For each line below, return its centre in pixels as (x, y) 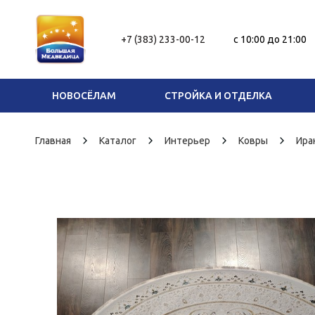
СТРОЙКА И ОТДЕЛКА (218, 96)
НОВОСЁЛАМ (84, 96)
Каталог (118, 141)
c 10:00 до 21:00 (270, 39)
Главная (53, 141)
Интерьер (187, 141)
